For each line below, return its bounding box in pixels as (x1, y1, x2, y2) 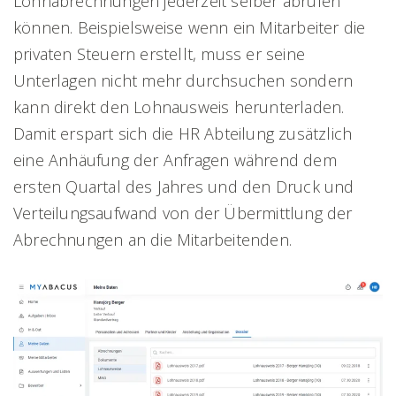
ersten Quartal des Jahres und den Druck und (13, 175, 354, 197)
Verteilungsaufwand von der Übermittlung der (13, 202, 353, 224)
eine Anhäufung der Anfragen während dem (13, 148, 337, 171)
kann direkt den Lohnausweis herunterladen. (13, 95, 345, 118)
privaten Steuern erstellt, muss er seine (13, 42, 306, 65)
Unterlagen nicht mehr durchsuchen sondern (13, 69, 354, 91)
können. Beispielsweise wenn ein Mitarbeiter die (13, 16, 366, 38)
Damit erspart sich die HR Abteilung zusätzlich (13, 122, 353, 144)
